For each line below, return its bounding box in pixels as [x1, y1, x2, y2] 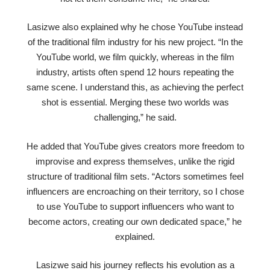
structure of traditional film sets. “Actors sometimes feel [27, 171, 243, 181]
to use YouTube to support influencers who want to [36, 201, 234, 212]
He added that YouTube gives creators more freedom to [26, 140, 244, 151]
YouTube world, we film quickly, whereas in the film [36, 52, 234, 63]
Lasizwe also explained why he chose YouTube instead [27, 22, 243, 33]
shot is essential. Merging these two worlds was [41, 97, 229, 108]
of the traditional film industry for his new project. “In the [27, 37, 243, 48]
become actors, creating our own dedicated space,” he [28, 216, 242, 227]
